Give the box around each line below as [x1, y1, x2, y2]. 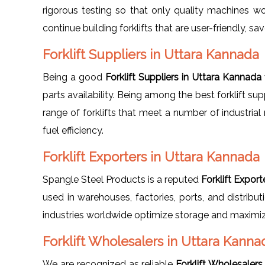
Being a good [43, 71, 106, 83]
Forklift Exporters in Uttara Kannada [43, 148, 260, 164]
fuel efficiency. [43, 124, 104, 136]
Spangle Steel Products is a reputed [43, 173, 201, 185]
